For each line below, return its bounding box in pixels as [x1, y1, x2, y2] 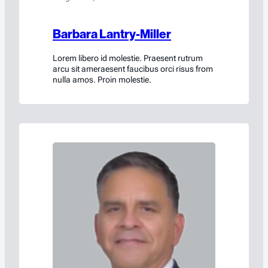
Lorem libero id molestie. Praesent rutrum [53, 53, 203, 63]
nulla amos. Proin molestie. [53, 75, 151, 85]
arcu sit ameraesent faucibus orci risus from [53, 64, 213, 74]
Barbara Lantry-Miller [53, 27, 171, 42]
